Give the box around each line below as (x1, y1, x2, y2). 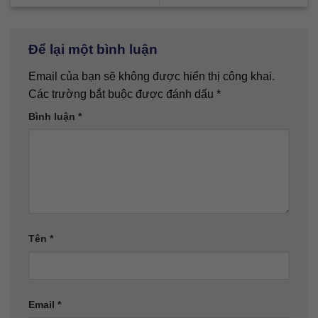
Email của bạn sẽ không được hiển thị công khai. (28, 70, 275, 82)
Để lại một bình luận (28, 42, 161, 57)
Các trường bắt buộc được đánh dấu (28, 87, 216, 100)
